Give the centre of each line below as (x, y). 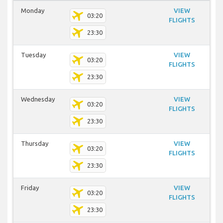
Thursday (35, 144)
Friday (30, 188)
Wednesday (38, 99)
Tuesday (33, 55)
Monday (33, 11)
